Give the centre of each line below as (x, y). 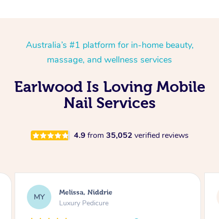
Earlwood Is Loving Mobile (109, 87)
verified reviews (161, 135)
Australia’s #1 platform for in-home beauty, (109, 45)
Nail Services (109, 103)
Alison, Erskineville (91, 192)
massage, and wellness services (109, 60)
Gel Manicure (79, 203)
